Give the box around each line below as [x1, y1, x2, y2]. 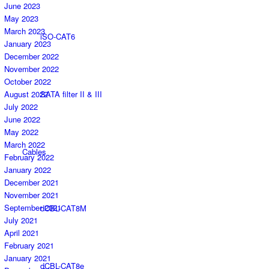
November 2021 [4, 189, 59, 201]
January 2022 [4, 164, 51, 176]
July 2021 [4, 214, 38, 226]
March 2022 [4, 139, 45, 151]
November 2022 [4, 63, 59, 75]
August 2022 [4, 88, 48, 100]
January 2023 [4, 38, 51, 50]
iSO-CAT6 [40, 31, 75, 42]
